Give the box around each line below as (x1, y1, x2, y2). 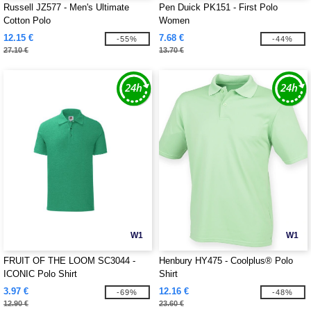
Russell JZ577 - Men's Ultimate (3, 2, 129, 12)
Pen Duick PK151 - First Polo (159, 2, 278, 12)
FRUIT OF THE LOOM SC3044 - (3, 255, 135, 266)
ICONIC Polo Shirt (3, 269, 77, 279)
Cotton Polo (3, 15, 51, 26)
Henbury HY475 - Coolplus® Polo (159, 255, 293, 266)
